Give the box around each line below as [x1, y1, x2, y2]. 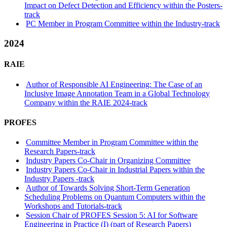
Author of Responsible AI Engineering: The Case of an [26, 80, 203, 89]
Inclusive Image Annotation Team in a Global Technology [24, 89, 210, 98]
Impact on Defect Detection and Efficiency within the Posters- [24, 1, 222, 10]
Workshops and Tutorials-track [24, 202, 122, 211]
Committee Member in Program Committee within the [26, 138, 199, 147]
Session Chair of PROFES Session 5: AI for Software [26, 211, 198, 220]
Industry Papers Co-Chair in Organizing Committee [26, 156, 191, 165]
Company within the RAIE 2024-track [24, 98, 147, 107]
